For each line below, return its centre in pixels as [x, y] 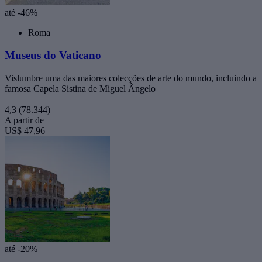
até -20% [21, 249]
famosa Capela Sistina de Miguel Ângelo [80, 88]
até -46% [21, 13]
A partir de [24, 120]
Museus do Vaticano [53, 56]
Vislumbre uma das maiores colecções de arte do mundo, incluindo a [131, 78]
